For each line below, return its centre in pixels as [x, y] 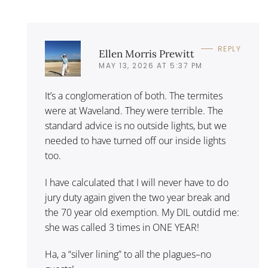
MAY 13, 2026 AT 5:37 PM [151, 65]
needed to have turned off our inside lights [135, 141]
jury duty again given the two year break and [138, 197]
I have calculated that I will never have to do [137, 182]
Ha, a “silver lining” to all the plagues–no [128, 254]
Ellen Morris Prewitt [147, 54]
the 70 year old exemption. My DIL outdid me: [142, 212]
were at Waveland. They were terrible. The [134, 111]
